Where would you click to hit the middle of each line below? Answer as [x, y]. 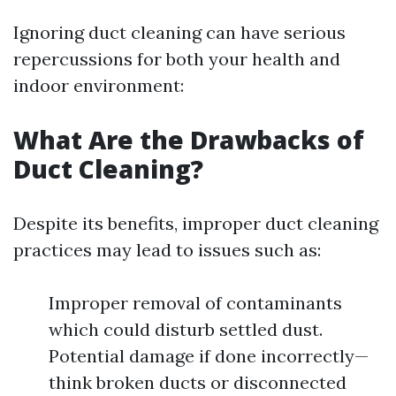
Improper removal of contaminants [195, 303]
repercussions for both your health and [177, 59]
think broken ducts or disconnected [198, 382]
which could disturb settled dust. [186, 329]
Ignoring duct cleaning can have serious [179, 32]
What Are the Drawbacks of [189, 140]
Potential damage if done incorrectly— [209, 356]
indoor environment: [99, 85]
